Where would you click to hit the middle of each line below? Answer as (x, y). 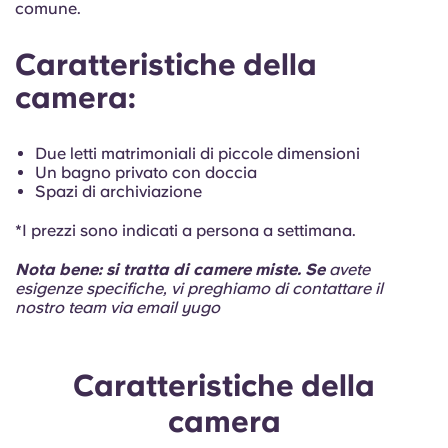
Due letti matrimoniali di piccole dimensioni (197, 153)
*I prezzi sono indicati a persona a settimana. (187, 230)
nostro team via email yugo (117, 307)
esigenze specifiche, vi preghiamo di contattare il (199, 288)
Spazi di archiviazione (118, 191)
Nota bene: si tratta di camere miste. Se (172, 269)
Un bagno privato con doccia (146, 172)
